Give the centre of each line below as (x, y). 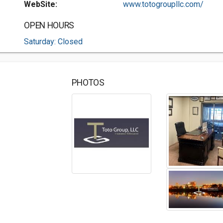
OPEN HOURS (49, 25)
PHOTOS (88, 83)
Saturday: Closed (54, 42)
